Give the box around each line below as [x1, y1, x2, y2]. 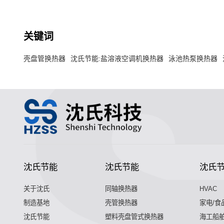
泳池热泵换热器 [168, 54, 217, 62]
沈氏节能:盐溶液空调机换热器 [70, 54, 163, 62]
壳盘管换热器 [23, 54, 65, 62]
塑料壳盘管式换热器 [104, 213, 163, 221]
